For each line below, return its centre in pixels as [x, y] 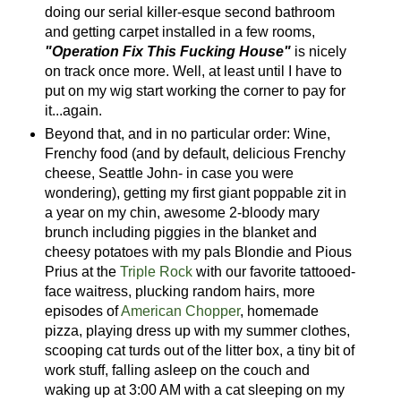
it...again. [73, 110]
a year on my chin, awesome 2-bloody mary [182, 212]
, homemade [279, 311]
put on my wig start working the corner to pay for [195, 90]
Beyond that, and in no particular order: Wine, [187, 133]
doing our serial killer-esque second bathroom [189, 12]
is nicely [318, 51]
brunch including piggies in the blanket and [180, 232]
